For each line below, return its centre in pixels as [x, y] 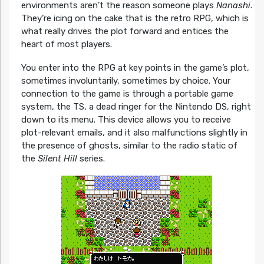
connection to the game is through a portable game [127, 93]
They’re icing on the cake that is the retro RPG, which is [135, 18]
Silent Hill [57, 158]
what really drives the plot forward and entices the [125, 31]
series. [91, 158]
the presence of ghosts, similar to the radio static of [129, 145]
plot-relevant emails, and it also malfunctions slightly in [134, 132]
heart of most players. [66, 44]
